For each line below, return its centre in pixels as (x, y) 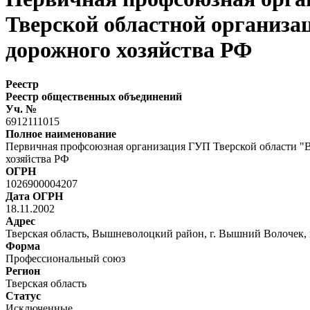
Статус (23, 295)
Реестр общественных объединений (94, 96)
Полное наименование (61, 134)
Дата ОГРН (34, 196)
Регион (23, 271)
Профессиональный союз (65, 258)
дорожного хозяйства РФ (129, 50)
